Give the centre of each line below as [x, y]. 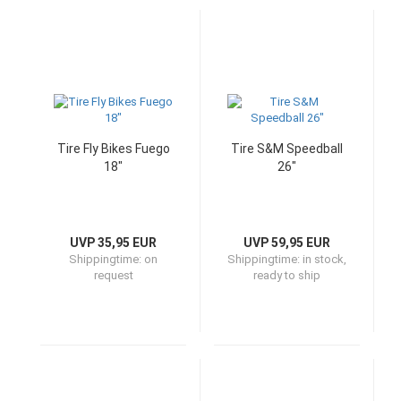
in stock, [324, 259]
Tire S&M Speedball [287, 149]
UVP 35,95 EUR [113, 243]
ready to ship [287, 275]
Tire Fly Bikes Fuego [113, 149]
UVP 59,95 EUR [287, 243]
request [113, 275]
